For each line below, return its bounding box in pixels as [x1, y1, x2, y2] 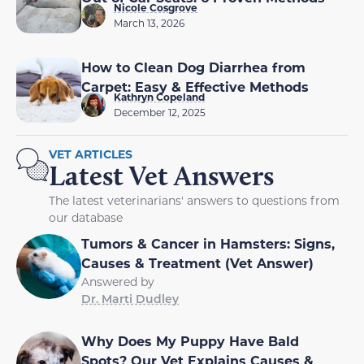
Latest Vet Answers [49, 158, 274, 193]
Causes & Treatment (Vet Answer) [81, 254, 314, 272]
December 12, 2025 [114, 106, 206, 119]
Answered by [81, 274, 154, 290]
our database [49, 210, 123, 226]
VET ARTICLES [49, 146, 132, 162]
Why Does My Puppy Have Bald [81, 332, 299, 350]
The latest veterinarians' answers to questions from [49, 193, 340, 209]
